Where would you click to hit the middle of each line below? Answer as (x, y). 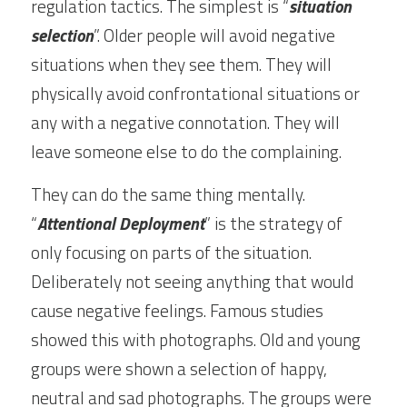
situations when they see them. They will (181, 64)
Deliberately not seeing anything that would (192, 281)
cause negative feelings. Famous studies (177, 310)
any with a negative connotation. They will (185, 122)
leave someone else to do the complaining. (186, 151)
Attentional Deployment (121, 223)
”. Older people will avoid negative (214, 35)
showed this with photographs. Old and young (196, 339)
